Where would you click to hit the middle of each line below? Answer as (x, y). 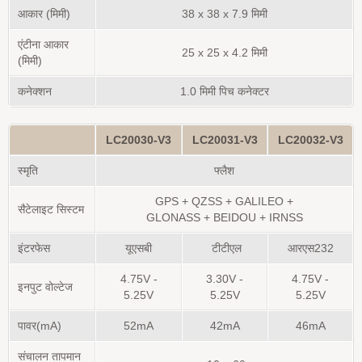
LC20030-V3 (139, 140)
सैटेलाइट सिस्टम (51, 209)
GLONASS (173, 217)
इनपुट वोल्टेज (45, 287)
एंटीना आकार (43, 44)
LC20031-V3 (225, 140)
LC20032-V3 (310, 140)
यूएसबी (139, 248)
